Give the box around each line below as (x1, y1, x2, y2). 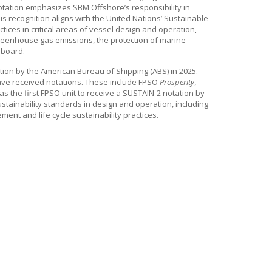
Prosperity (160, 76, 194, 87)
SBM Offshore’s (73, 2, 130, 13)
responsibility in (130, 2, 190, 13)
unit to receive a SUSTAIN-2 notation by (60, 87, 205, 98)
